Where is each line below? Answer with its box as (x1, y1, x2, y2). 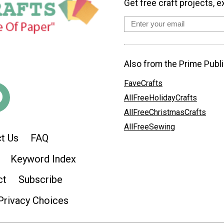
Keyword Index (10, 152, 76, 165)
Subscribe (18, 173, 62, 186)
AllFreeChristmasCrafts (124, 107, 206, 117)
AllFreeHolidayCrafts (124, 92, 197, 102)
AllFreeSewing (124, 121, 175, 131)
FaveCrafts (124, 78, 162, 88)
